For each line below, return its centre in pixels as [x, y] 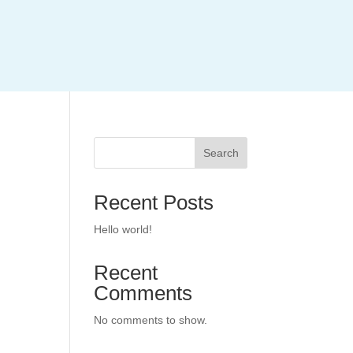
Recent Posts [154, 203]
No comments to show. [151, 320]
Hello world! [123, 229]
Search [221, 153]
